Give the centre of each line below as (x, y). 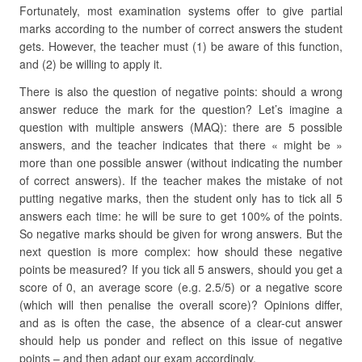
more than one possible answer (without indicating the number (181, 162)
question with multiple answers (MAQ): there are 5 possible (181, 127)
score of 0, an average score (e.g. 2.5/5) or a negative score (181, 287)
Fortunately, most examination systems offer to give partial (181, 11)
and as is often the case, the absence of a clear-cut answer (181, 322)
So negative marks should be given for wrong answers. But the (181, 234)
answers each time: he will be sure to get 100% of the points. (181, 216)
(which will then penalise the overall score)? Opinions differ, (181, 305)
